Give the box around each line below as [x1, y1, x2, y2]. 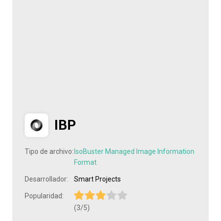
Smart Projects [74, 175, 121, 183]
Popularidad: [25, 192, 64, 200]
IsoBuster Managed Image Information [74, 147, 194, 155]
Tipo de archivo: [25, 147, 74, 155]
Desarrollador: [25, 175, 68, 183]
